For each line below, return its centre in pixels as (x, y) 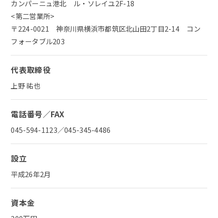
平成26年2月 (31, 174)
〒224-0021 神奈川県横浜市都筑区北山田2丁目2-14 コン (106, 29)
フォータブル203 (38, 41)
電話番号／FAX (38, 114)
